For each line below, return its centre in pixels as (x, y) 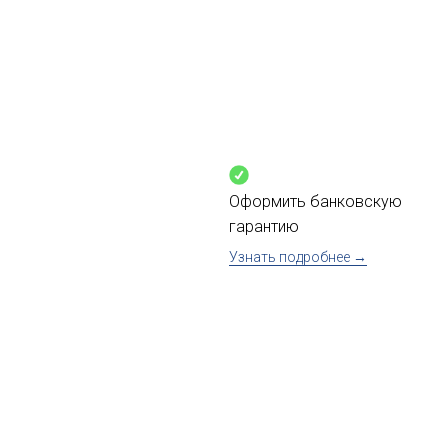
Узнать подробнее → (298, 257)
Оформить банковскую (315, 201)
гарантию (264, 226)
